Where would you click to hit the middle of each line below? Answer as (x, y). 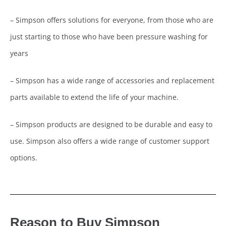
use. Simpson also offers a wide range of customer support (110, 141)
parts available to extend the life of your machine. (94, 97)
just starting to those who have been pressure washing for (109, 37)
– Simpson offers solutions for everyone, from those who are (112, 20)
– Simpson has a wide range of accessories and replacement (112, 81)
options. (24, 158)
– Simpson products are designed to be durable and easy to (111, 125)
